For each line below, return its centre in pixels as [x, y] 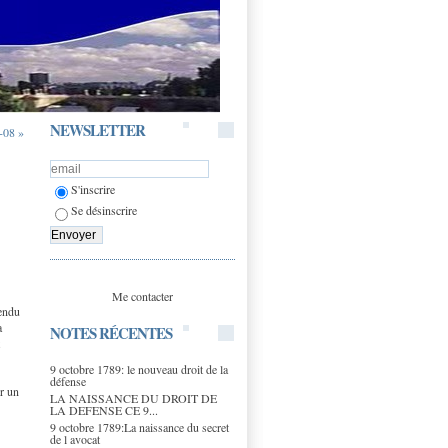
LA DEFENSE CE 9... [104, 409]
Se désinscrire [104, 210]
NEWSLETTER [97, 130]
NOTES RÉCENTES [111, 332]
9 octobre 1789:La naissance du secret [139, 426]
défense [68, 380]
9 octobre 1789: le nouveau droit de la [139, 368]
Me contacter [142, 295]
